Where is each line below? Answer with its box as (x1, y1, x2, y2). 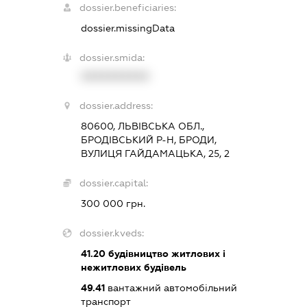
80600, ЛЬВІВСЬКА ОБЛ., (81, 121, 205, 132)
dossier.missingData (81, 23, 175, 34)
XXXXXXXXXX (81, 71, 150, 82)
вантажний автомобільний (105, 282, 238, 294)
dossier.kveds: (79, 228, 145, 239)
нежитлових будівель (81, 262, 187, 273)
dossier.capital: (79, 177, 149, 189)
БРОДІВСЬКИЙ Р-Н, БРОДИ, (81, 134, 217, 146)
